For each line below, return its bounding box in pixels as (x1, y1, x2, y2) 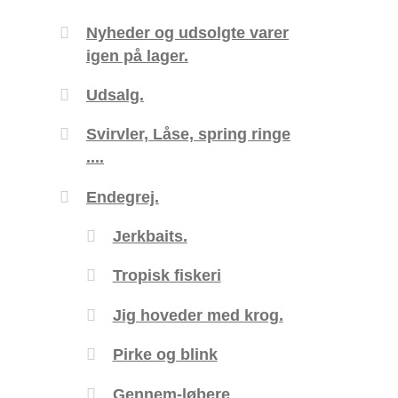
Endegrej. (85, 187, 159, 206)
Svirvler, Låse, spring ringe (85, 124, 291, 144)
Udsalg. (85, 84, 144, 104)
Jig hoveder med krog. (112, 305, 283, 324)
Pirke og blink (112, 345, 218, 364)
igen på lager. (85, 45, 188, 65)
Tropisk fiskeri (112, 266, 221, 285)
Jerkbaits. (112, 227, 187, 246)
